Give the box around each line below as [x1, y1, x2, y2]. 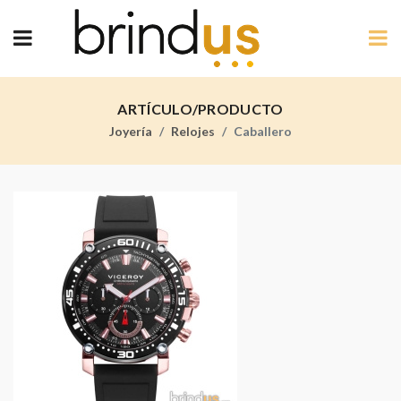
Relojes [171, 124, 215, 139]
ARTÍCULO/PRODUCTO [117, 100, 284, 117]
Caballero [234, 124, 292, 139]
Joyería [109, 124, 152, 139]
